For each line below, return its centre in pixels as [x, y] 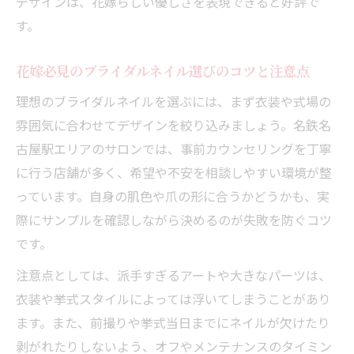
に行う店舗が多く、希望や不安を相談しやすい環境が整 [174, 172]
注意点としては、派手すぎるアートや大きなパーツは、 [173, 275]
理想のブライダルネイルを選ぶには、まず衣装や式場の [173, 101]
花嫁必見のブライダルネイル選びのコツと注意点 [163, 70]
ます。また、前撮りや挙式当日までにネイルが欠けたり [173, 322]
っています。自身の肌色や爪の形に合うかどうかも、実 [173, 196]
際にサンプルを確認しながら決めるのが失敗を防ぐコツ [174, 219]
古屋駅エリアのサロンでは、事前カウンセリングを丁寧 [174, 148]
